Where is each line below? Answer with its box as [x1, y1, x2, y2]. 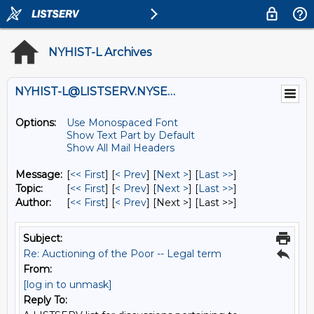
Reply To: [23, 294, 67, 306]
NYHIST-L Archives [48, 46, 151, 59]
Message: [15, 168, 62, 181]
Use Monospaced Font [67, 116, 178, 129]
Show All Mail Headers [67, 142, 175, 154]
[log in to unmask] [23, 278, 112, 291]
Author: [15, 196, 51, 209]
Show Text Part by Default [67, 129, 195, 142]
